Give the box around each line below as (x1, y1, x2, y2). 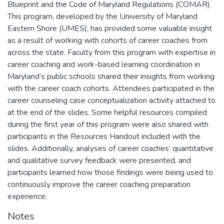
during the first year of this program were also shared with (7, 118, 208, 130)
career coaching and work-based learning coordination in (7, 58, 200, 70)
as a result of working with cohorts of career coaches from (7, 34, 207, 46)
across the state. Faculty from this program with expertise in (7, 46, 215, 58)
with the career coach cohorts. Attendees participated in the (7, 82, 214, 94)
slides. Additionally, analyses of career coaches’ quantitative (7, 142, 213, 154)
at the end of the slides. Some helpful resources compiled (7, 106, 207, 118)
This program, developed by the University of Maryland (7, 10, 197, 22)
